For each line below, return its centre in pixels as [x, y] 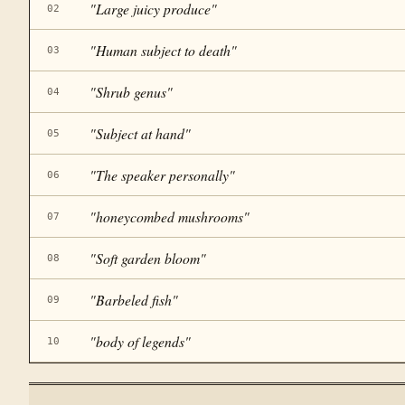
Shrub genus [131, 91]
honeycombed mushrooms [169, 216]
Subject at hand [140, 133]
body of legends [140, 341]
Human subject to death [163, 50]
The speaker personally [162, 174]
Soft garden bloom [147, 258]
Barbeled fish [133, 299]
